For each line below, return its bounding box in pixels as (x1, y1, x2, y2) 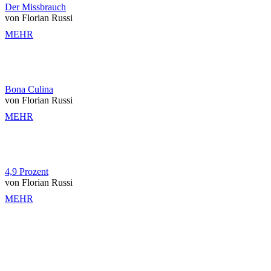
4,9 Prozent (5, 166, 48, 177)
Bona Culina (5, 83, 53, 94)
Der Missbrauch (5, 1, 66, 12)
